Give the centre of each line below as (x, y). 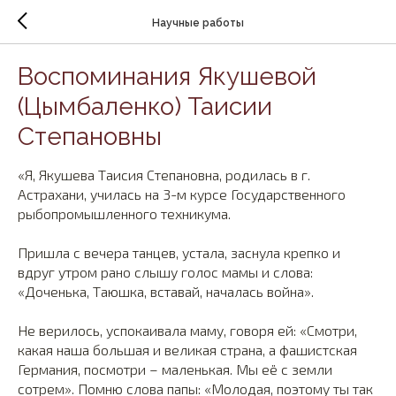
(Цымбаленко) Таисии (145, 107)
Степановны (90, 137)
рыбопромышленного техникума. (124, 213)
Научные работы (198, 23)
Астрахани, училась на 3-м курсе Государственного (182, 194)
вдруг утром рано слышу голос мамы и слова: (165, 272)
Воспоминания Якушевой (167, 76)
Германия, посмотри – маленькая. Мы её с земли (175, 369)
